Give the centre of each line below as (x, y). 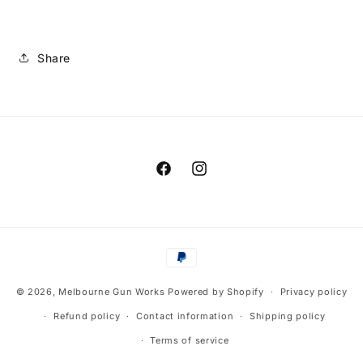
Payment (188, 250)
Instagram (219, 177)
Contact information (185, 316)
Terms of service (190, 341)
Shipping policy (288, 316)
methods (188, 272)
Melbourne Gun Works (112, 291)
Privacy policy (314, 292)
